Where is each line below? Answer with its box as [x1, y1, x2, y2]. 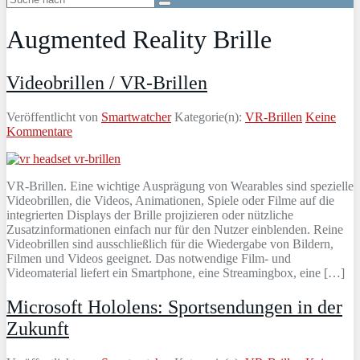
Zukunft [6, 317, 69, 339]
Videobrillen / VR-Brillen [6, 72, 207, 93]
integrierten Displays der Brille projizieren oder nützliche [6, 207, 293, 222]
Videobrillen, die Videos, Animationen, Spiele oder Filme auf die [6, 193, 334, 207]
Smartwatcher [101, 109, 171, 124]
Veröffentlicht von [6, 109, 101, 124]
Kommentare [6, 124, 72, 138]
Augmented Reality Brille [6, 25, 272, 55]
